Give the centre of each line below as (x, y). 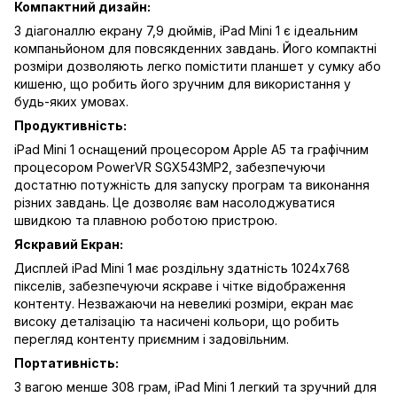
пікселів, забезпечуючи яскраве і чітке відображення (180, 285)
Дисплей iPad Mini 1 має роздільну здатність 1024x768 (182, 268)
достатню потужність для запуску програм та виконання (192, 184)
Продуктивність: (70, 125)
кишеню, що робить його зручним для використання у (183, 83)
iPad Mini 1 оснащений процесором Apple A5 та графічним (191, 149)
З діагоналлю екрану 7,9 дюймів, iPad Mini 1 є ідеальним (186, 30)
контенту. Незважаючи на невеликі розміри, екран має (184, 303)
